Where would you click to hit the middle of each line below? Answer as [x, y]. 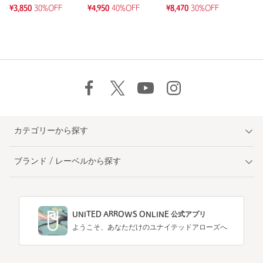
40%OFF [126, 9]
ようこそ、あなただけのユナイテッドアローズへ [150, 228]
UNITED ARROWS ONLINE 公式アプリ [139, 215]
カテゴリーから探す [51, 131]
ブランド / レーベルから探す [68, 162]
